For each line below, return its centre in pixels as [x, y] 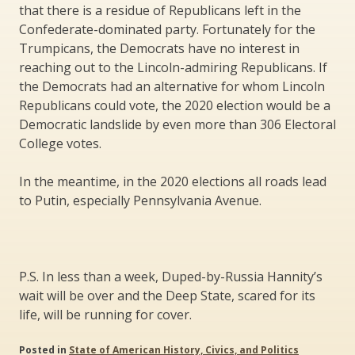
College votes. [60, 144]
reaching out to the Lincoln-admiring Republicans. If [173, 68]
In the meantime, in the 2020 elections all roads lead [173, 182]
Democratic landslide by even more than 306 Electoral [177, 125]
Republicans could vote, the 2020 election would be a [175, 106]
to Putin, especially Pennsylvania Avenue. [140, 201]
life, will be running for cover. [105, 315]
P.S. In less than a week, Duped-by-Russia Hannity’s [171, 277]
